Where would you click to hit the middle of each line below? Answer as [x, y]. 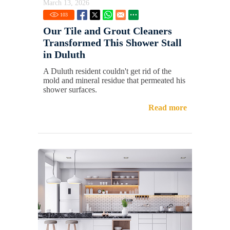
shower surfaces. [70, 90]
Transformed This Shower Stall [112, 43]
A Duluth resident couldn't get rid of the [107, 71]
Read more [168, 108]
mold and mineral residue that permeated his [114, 81]
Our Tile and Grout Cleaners [108, 31]
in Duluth [64, 55]
